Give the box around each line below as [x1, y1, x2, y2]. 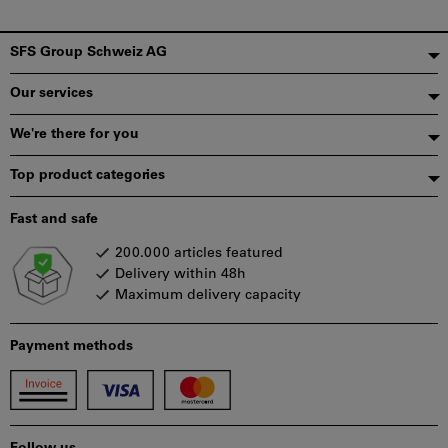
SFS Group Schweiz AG [10, 45, 167, 60]
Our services [10, 86, 93, 101]
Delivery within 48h [115, 267, 246, 282]
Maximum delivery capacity [115, 288, 301, 303]
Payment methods [10, 339, 133, 354]
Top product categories [10, 168, 165, 183]
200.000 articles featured [115, 246, 283, 261]
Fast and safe [10, 212, 98, 227]
